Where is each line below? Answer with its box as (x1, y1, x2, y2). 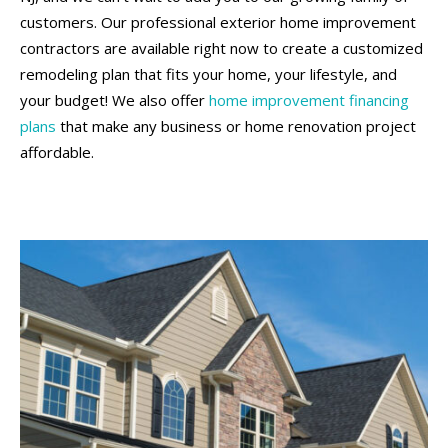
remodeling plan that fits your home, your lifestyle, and (20, 64, 397, 84)
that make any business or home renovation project (56, 116, 416, 136)
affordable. (20, 142, 94, 162)
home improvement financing (209, 90, 409, 110)
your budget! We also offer (20, 90, 209, 110)
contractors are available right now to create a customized (20, 38, 423, 58)
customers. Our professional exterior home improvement (20, 12, 416, 32)
